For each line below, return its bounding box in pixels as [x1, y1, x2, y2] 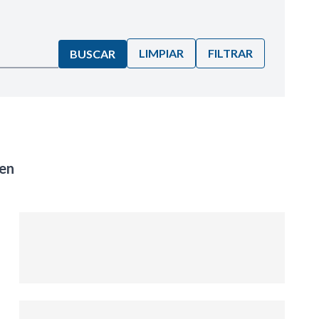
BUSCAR [70, 46, 115, 61]
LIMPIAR [139, 46, 184, 60]
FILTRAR [208, 46, 253, 60]
